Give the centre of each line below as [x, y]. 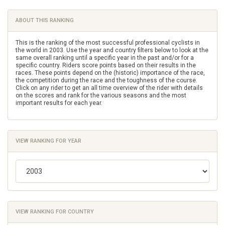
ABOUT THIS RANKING [45, 20]
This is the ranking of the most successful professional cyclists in [108, 43]
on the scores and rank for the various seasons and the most [101, 95]
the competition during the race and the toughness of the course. [106, 80]
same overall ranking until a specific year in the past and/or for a [105, 58]
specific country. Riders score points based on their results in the [106, 65]
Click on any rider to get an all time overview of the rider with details [109, 88]
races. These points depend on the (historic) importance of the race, [110, 73]
